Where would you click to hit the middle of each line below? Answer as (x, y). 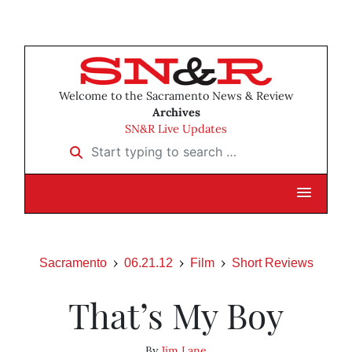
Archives (176, 113)
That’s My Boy (176, 315)
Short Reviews (272, 263)
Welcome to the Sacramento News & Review (176, 96)
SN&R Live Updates (176, 129)
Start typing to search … (132, 147)
